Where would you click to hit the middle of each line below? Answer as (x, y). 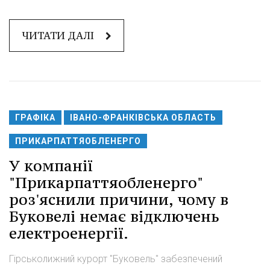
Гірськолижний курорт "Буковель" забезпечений (116, 259)
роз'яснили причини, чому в (119, 200)
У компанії (51, 166)
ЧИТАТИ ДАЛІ (59, 36)
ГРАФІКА (35, 118)
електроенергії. (69, 234)
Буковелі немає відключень (114, 217)
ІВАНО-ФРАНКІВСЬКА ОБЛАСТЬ (143, 118)
